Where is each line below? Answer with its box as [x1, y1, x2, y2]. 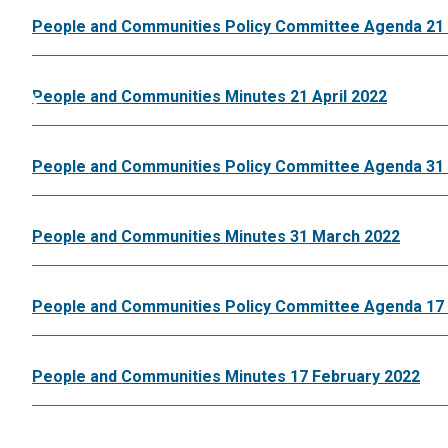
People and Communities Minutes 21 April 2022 [32, 86, 387, 106]
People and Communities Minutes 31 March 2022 [32, 226, 400, 246]
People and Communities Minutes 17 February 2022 [32, 366, 420, 386]
